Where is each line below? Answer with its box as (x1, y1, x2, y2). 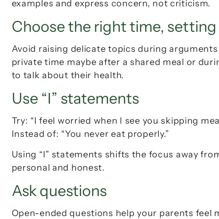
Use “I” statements (11, 89, 139, 108)
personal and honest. (11, 162, 105, 174)
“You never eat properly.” (61, 129, 170, 140)
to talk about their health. (11, 70, 124, 81)
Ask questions (11, 181, 107, 200)
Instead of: (11, 129, 62, 140)
